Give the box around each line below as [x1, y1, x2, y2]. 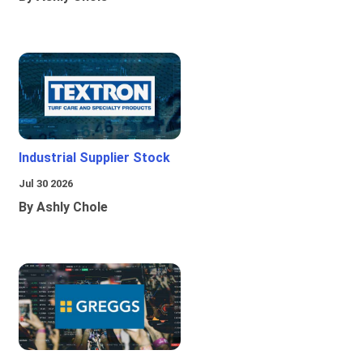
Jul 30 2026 [19, 177, 73, 190]
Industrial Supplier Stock [19, 150, 170, 166]
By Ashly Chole [19, 199, 108, 216]
